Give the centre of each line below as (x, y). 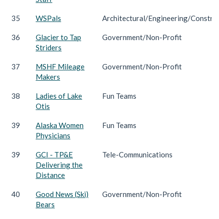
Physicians (53, 135)
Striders (49, 47)
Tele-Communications (137, 154)
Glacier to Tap (58, 37)
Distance (50, 175)
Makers (48, 77)
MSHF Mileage (60, 66)
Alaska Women (60, 125)
